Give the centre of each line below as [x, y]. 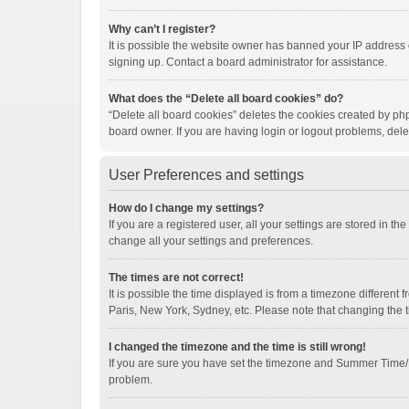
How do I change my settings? [186, 208]
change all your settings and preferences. [211, 241]
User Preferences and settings [206, 175]
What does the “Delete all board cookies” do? [226, 99]
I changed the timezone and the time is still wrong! [237, 347]
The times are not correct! [176, 278]
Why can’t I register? [162, 29]
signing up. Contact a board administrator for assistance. [248, 62]
